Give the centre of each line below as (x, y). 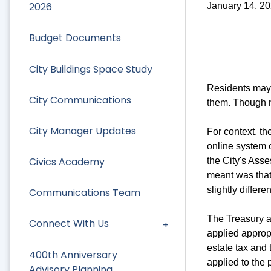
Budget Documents (75, 38)
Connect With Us (69, 224)
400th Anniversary (73, 255)
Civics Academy (67, 162)
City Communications (80, 100)
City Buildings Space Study (91, 69)
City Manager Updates (83, 131)
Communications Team (85, 193)
